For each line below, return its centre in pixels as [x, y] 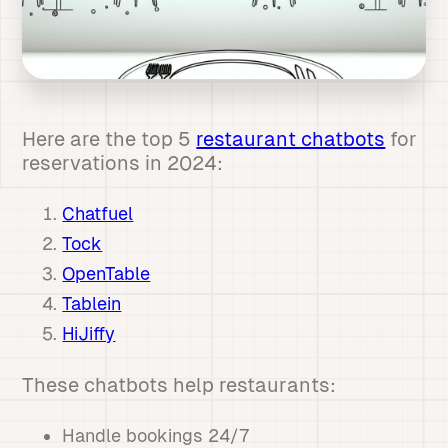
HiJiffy [89, 333]
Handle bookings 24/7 [156, 435]
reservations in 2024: [123, 163]
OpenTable [106, 273]
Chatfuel [98, 213]
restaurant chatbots [291, 139]
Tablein [92, 303]
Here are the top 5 [109, 139]
